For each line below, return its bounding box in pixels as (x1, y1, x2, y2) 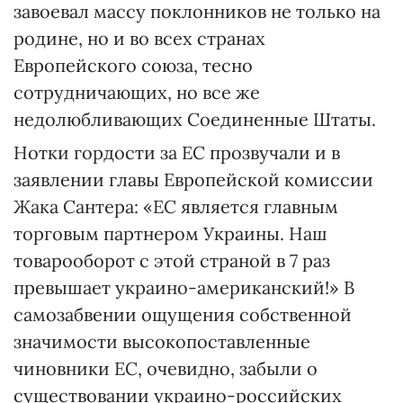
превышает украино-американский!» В (13, 276, 354, 299)
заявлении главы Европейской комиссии (13, 168, 373, 191)
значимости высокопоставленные (13, 330, 310, 353)
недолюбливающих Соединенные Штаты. (13, 108, 376, 130)
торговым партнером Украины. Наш (13, 222, 327, 245)
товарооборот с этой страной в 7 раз (13, 249, 330, 272)
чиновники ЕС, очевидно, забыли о (13, 357, 318, 380)
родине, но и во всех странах (13, 27, 265, 49)
